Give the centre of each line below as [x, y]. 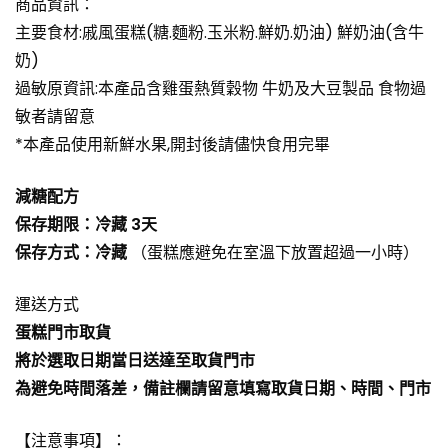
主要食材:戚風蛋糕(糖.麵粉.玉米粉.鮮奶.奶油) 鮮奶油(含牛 [219, 32]
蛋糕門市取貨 [63, 332]
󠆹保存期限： [55, 224]
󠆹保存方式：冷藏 [71, 252]
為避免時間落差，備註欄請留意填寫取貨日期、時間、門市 [223, 388]
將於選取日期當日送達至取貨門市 [135, 360]
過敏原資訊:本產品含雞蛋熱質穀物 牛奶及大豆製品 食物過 [220, 88]
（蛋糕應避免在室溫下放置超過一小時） [273, 252]
